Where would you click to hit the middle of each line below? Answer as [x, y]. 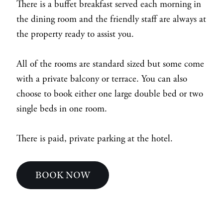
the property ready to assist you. [76, 34]
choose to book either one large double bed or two [110, 94]
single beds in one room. [63, 109]
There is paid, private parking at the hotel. [94, 139]
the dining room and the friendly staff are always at [111, 19]
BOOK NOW [63, 175]
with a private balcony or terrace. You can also [102, 79]
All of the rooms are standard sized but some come [110, 64]
